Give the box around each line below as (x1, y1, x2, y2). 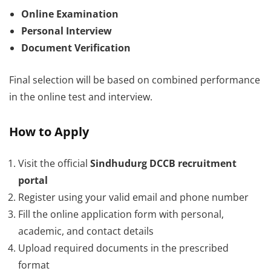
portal (18, 174, 48, 187)
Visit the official (18, 157, 90, 170)
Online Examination (21, 7, 119, 21)
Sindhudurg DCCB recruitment (90, 157, 237, 170)
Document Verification (21, 41, 131, 54)
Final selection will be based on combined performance (9, 73, 260, 87)
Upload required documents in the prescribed (18, 241, 229, 255)
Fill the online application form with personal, (18, 207, 224, 221)
